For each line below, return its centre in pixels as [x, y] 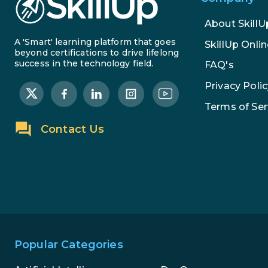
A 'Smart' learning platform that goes [95, 42]
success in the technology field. [84, 63]
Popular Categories [69, 244]
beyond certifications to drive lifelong [97, 52]
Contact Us [73, 129]
